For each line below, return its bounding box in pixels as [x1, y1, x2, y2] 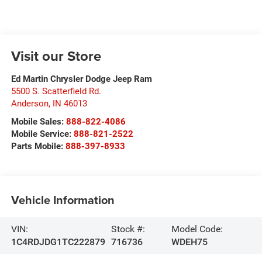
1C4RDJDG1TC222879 [11, 236, 105, 247]
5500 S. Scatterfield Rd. [11, 86, 101, 97]
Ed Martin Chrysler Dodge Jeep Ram [11, 74, 152, 85]
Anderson [11, 98, 49, 109]
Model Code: [171, 223, 223, 235]
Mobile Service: [11, 129, 71, 140]
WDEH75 [171, 236, 208, 247]
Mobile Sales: [11, 116, 64, 127]
